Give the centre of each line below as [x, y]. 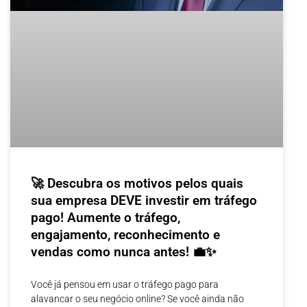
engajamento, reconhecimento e [125, 234]
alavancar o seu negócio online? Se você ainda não [137, 298]
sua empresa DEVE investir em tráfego [144, 200]
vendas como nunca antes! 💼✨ [124, 251]
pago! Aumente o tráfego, [106, 217]
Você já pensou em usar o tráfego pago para [125, 284]
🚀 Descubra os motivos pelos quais [137, 183]
